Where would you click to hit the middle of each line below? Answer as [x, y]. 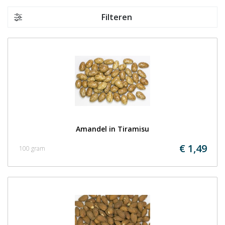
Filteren [117, 17]
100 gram [32, 148]
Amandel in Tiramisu [113, 129]
